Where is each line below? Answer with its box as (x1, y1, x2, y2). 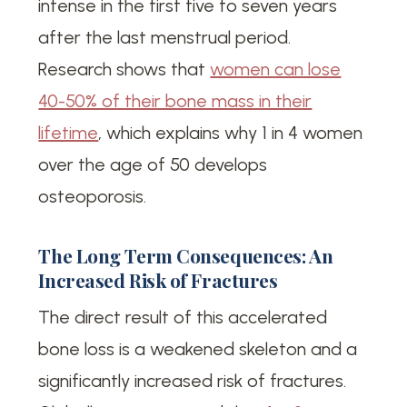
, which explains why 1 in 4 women (98, 121, 363, 144)
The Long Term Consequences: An (38, 242, 333, 268)
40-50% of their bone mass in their (38, 89, 313, 112)
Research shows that (38, 57, 211, 80)
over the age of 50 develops (38, 153, 268, 175)
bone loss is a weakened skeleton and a (38, 338, 358, 361)
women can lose (210, 57, 342, 80)
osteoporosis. (38, 184, 147, 207)
